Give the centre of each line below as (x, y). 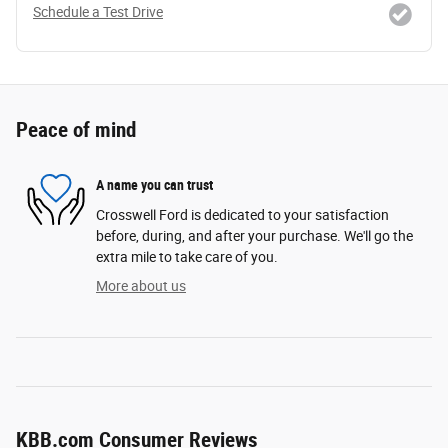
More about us (141, 285)
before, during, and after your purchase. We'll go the (254, 235)
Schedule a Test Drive (98, 11)
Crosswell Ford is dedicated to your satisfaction (242, 214)
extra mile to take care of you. (187, 256)
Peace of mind (76, 129)
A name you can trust (154, 185)
